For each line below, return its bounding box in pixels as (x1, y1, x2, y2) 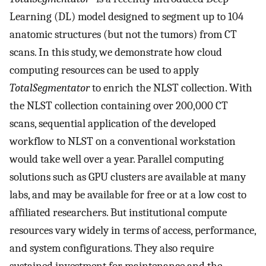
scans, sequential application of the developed (9, 117, 216, 131)
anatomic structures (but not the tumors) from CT (9, 28, 237, 42)
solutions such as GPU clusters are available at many (9, 170, 246, 184)
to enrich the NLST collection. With (90, 81, 252, 95)
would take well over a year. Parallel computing (9, 153, 224, 166)
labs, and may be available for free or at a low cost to (9, 188, 246, 202)
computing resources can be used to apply (9, 64, 199, 77)
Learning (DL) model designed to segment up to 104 (9, 10, 243, 24)
